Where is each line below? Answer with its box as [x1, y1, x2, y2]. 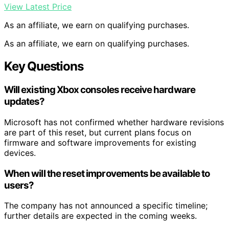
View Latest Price [4, 2, 72, 12]
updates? [4, 96, 45, 108]
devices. [4, 147, 36, 158]
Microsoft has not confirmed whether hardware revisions [4, 117, 224, 127]
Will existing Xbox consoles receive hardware [4, 84, 195, 96]
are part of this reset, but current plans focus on [4, 127, 191, 138]
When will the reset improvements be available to [4, 167, 210, 179]
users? [4, 179, 34, 191]
